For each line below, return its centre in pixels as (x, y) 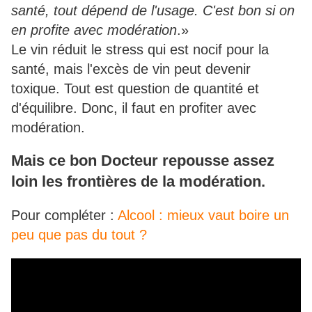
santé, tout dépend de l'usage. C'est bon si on (153, 11)
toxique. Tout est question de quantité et (135, 89)
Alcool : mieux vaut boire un (203, 216)
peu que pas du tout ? (79, 235)
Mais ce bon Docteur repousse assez (143, 161)
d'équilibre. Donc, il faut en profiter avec (134, 108)
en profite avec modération (94, 30)
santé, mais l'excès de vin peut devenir (131, 69)
